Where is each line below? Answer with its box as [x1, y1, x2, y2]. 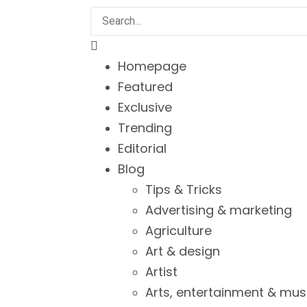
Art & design [145, 243, 220, 260]
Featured [118, 78, 173, 95]
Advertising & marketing [145, 201, 292, 219]
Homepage [118, 58, 186, 75]
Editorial [118, 140, 167, 157]
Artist [145, 263, 177, 280]
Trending [118, 119, 172, 136]
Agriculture [145, 222, 212, 239]
